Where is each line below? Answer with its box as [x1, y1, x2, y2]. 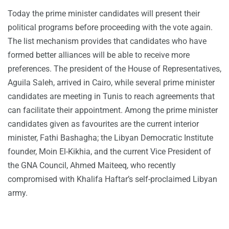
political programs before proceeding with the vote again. [8, 22, 213, 33]
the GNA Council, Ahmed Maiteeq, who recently [8, 161, 176, 171]
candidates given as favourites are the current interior [8, 119, 199, 129]
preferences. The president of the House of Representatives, [8, 64, 221, 74]
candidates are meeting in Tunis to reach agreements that [8, 91, 215, 102]
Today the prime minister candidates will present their [8, 9, 200, 19]
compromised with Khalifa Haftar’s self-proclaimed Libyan [8, 174, 217, 185]
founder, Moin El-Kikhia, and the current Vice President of [8, 147, 211, 157]
